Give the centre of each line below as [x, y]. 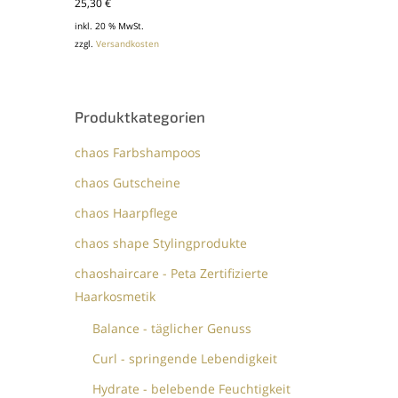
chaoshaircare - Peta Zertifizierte [172, 273]
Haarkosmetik [115, 296]
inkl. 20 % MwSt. [110, 26]
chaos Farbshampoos [138, 152]
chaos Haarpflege [127, 212]
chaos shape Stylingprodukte [161, 243]
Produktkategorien [140, 116]
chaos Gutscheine [128, 182]
